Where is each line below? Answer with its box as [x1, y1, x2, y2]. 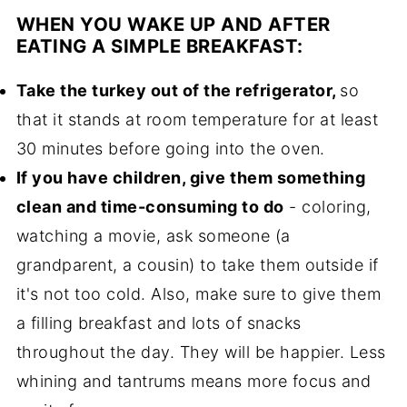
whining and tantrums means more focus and [15, 372, 372, 392]
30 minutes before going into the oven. [15, 139, 325, 159]
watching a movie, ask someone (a [15, 226, 291, 246]
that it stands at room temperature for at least [15, 110, 379, 130]
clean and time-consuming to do [15, 197, 284, 217]
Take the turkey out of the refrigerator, [15, 81, 341, 101]
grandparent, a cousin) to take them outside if [15, 255, 379, 275]
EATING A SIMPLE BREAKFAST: [15, 35, 303, 58]
